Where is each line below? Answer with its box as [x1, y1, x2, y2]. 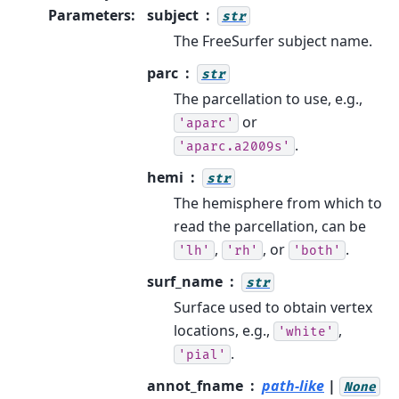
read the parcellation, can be [174, 216, 366, 236]
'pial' [178, 346, 226, 362]
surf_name [147, 271, 223, 291]
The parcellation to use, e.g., [174, 88, 362, 109]
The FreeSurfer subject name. [174, 30, 372, 51]
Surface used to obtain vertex [174, 297, 372, 317]
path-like [262, 375, 324, 395]
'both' [293, 242, 341, 258]
